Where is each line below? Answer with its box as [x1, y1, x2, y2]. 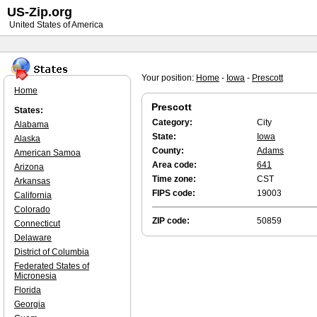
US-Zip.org [7, 5, 72, 19]
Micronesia [14, 271, 57, 281]
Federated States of [14, 261, 89, 271]
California [14, 190, 52, 200]
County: [152, 146, 184, 156]
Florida [14, 285, 41, 295]
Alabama [14, 120, 49, 129]
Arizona [14, 162, 44, 172]
